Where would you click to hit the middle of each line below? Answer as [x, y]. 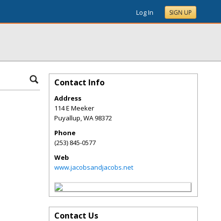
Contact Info [79, 82]
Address [68, 98]
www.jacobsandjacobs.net [94, 167]
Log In [145, 12]
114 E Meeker [74, 108]
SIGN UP [181, 13]
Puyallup [67, 118]
